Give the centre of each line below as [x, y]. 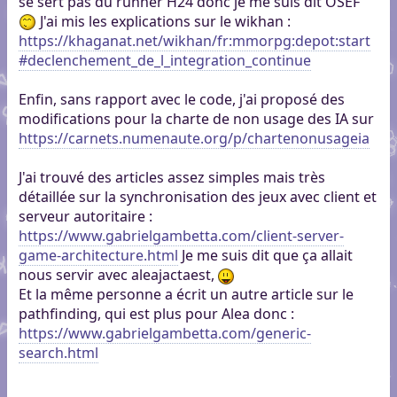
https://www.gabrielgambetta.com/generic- [164, 334]
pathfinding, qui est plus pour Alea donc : [156, 314]
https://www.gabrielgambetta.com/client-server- [181, 236]
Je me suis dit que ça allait [265, 256]
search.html [58, 353]
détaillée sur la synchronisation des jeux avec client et [197, 197]
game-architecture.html [98, 256]
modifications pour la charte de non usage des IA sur [196, 119]
